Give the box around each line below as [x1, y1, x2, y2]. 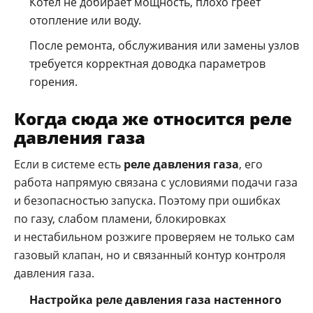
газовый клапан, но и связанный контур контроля [14, 247, 286, 263]
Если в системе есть [14, 156, 124, 172]
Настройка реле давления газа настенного [29, 291, 282, 307]
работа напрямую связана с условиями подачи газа [14, 174, 298, 190]
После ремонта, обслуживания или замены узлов [29, 37, 299, 53]
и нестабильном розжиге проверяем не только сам [14, 228, 295, 245]
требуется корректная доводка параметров [29, 55, 265, 71]
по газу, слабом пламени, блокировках [14, 210, 226, 226]
